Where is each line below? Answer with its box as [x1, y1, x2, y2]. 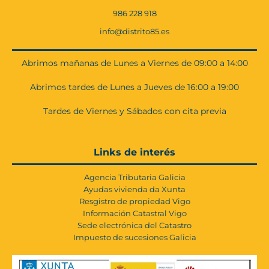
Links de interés [94, 146, 175, 158]
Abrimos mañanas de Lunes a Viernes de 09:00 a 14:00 [21, 57, 248, 68]
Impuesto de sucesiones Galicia [73, 232, 196, 242]
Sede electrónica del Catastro [77, 220, 192, 230]
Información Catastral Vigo [82, 208, 187, 218]
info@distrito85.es [100, 26, 169, 36]
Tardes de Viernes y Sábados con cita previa [43, 105, 226, 116]
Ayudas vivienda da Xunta [83, 184, 186, 194]
